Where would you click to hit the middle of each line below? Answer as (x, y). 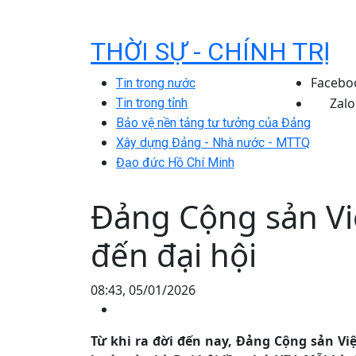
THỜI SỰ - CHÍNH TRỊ (211, 52)
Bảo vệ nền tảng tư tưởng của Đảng (213, 123)
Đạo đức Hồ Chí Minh (175, 163)
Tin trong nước (156, 83)
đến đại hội (174, 255)
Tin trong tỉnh (152, 103)
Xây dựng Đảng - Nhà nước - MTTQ (213, 143)
